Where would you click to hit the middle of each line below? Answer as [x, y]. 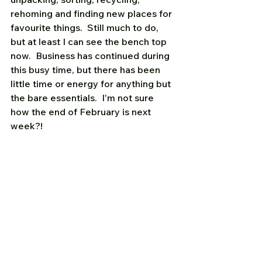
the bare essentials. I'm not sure [83, 98]
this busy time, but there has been [87, 70]
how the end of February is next [82, 112]
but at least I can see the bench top [90, 42]
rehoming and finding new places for [92, 14]
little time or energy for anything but [92, 84]
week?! [27, 126]
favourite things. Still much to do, [86, 28]
